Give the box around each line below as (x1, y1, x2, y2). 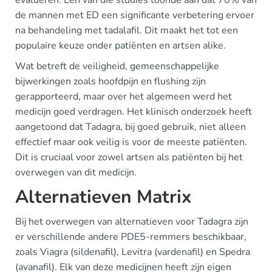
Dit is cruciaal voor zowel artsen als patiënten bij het (15, 151, 243, 164)
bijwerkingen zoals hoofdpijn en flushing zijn (15, 75, 206, 88)
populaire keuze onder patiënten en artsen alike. (15, 39, 226, 52)
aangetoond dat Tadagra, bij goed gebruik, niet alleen (15, 120, 246, 134)
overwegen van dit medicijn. (15, 166, 137, 179)
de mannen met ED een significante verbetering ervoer (15, 8, 254, 22)
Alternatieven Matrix (15, 185, 191, 209)
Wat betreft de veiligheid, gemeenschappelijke (15, 59, 219, 73)
